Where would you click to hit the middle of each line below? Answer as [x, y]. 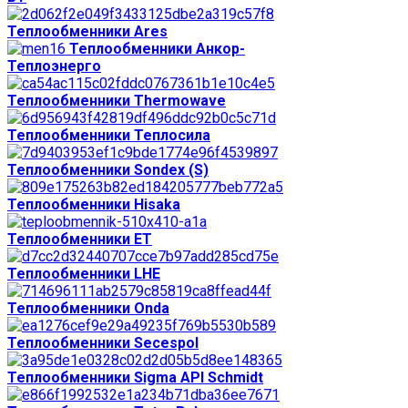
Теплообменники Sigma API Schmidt [135, 377]
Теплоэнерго [54, 66]
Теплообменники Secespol [103, 342]
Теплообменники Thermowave [117, 100]
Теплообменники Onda [88, 308]
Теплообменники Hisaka [94, 204]
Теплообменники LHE [84, 273]
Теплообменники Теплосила [109, 135]
